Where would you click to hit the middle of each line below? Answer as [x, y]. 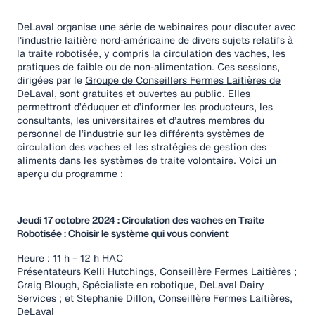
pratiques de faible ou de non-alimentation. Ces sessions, [148, 66]
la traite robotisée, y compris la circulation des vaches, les [151, 53]
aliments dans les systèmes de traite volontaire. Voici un [147, 160]
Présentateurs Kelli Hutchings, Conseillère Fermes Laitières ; [157, 271]
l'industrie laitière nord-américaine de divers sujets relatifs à [155, 40]
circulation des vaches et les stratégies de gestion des [142, 147]
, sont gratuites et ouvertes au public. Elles [152, 93]
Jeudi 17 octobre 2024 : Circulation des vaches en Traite [141, 220]
